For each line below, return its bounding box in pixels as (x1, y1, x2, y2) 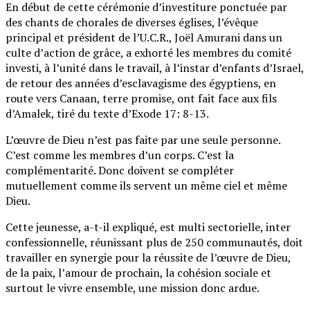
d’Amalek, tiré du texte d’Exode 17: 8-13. (6, 106, 209, 122)
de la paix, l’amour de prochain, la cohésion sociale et (6, 265, 271, 281)
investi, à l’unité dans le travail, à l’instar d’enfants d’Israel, (6, 60, 304, 76)
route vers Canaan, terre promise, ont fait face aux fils (6, 91, 277, 107)
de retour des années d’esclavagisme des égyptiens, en (6, 75, 276, 91)
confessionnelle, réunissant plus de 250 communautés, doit (6, 235, 303, 250)
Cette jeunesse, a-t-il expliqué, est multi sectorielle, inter (6, 219, 291, 235)
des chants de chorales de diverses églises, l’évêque (6, 15, 258, 30)
